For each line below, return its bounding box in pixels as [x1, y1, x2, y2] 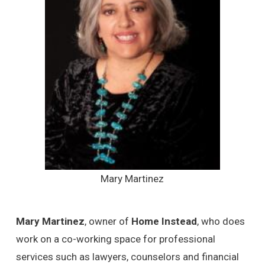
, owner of [84, 215, 131, 228]
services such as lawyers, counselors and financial [15, 251, 239, 263]
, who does [196, 215, 245, 228]
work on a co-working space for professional [15, 233, 215, 245]
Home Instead [131, 215, 197, 228]
